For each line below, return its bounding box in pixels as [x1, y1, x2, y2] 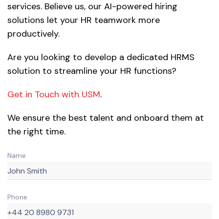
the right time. [7, 126, 66, 138]
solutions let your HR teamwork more [7, 14, 160, 26]
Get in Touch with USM [7, 88, 100, 101]
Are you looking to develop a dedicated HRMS [7, 51, 195, 64]
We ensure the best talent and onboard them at [7, 112, 204, 124]
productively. [7, 28, 60, 40]
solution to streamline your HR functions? [7, 65, 176, 77]
